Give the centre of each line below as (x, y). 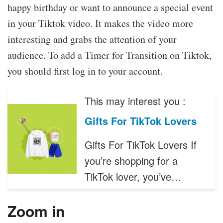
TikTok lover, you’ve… (133, 177)
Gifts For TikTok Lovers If (141, 145)
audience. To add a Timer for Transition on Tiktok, (110, 55)
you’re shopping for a (131, 161)
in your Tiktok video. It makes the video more (100, 23)
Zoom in (36, 211)
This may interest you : (135, 101)
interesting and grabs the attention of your (92, 39)
